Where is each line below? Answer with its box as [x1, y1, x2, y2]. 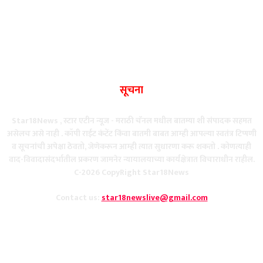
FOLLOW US [103, 241, 160, 259]
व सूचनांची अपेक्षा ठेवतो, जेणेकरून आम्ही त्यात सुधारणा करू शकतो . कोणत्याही [12, 140, 251, 154]
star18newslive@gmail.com [101, 191, 208, 205]
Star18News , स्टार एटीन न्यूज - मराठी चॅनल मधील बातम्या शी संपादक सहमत [11, 114, 252, 128]
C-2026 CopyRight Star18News [74, 166, 189, 180]
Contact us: [55, 191, 102, 205]
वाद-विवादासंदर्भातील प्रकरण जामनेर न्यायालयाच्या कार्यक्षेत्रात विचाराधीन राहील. [8, 153, 255, 167]
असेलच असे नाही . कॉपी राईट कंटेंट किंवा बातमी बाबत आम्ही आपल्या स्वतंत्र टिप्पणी [6, 127, 257, 141]
